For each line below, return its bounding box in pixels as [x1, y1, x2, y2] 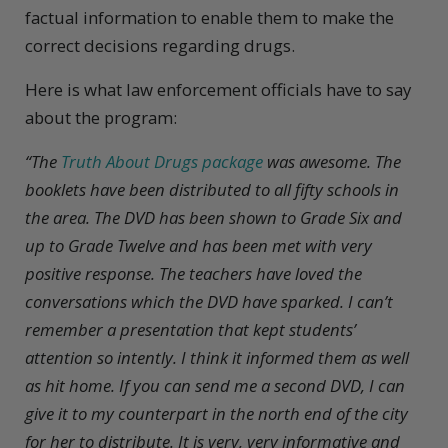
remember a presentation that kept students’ [25, 318, 356, 342]
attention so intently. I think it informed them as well [25, 346, 409, 370]
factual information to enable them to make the [25, 6, 394, 30]
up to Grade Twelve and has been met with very [25, 234, 372, 258]
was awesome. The [263, 150, 401, 174]
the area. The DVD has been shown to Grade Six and [25, 206, 402, 230]
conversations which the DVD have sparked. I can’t [25, 290, 393, 314]
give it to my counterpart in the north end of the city [25, 402, 408, 426]
